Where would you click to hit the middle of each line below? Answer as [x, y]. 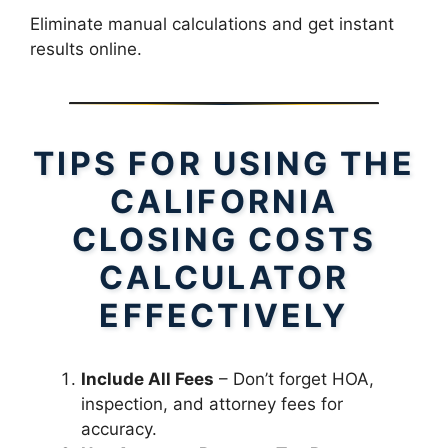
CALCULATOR [224, 278]
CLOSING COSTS [224, 240]
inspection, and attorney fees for [212, 404]
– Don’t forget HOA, [294, 379]
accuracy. [119, 429]
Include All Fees [147, 379]
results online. [86, 49]
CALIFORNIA [224, 202]
